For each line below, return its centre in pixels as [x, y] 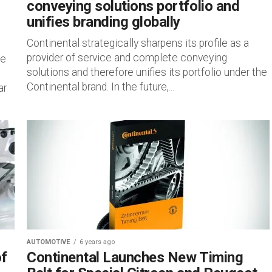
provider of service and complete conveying [127, 58]
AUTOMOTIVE [49, 242]
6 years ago [97, 242]
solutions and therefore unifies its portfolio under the [147, 72]
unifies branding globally [104, 22]
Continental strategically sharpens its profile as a [138, 43]
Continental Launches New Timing [135, 257]
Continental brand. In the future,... [100, 87]
